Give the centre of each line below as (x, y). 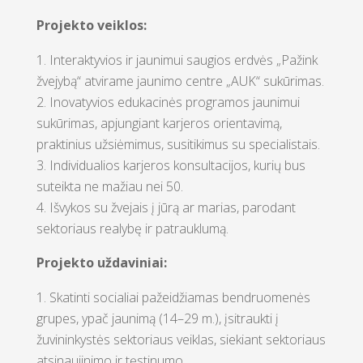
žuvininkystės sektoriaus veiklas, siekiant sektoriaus (181, 340)
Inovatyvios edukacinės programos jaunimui (174, 102)
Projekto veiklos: (91, 25)
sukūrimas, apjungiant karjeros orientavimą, (159, 123)
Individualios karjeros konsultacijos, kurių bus (177, 165)
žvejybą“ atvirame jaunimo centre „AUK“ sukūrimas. (180, 81)
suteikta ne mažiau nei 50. (109, 186)
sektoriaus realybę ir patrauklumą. (132, 228)
